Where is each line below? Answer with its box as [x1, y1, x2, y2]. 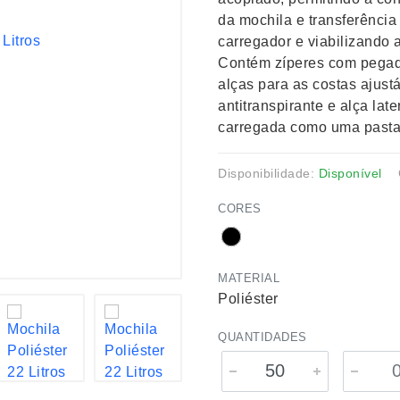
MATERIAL [218, 271, 279, 285]
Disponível [318, 166, 382, 180]
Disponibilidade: [218, 166, 319, 180]
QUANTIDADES [218, 330, 307, 344]
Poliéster [218, 291, 279, 306]
